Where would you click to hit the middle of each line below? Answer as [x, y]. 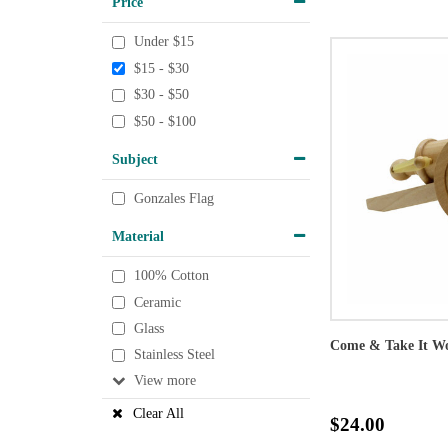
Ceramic [157, 302]
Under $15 [164, 42]
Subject [135, 158]
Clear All [158, 413]
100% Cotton [171, 276]
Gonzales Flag [174, 199]
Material [138, 236]
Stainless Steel [174, 355]
